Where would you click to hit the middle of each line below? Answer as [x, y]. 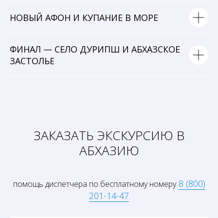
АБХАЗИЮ [109, 150]
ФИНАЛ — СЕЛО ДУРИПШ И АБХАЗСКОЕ [95, 49]
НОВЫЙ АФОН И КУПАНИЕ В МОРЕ [84, 17]
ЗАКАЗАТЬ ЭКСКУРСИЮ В [109, 135]
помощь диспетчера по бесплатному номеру [94, 184]
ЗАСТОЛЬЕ [32, 61]
